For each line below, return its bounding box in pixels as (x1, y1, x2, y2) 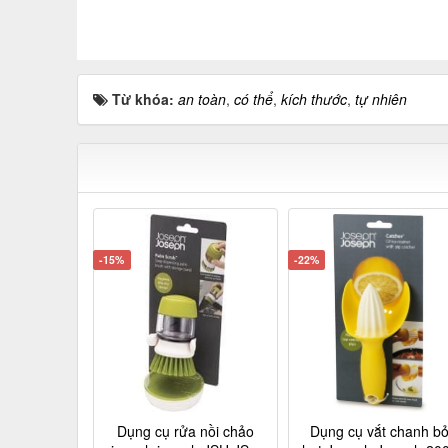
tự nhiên (355, 88, 407, 109)
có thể (234, 88, 273, 109)
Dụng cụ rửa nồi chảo (116, 420, 254, 441)
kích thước (281, 88, 347, 109)
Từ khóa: (112, 88, 178, 109)
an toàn (178, 88, 226, 109)
